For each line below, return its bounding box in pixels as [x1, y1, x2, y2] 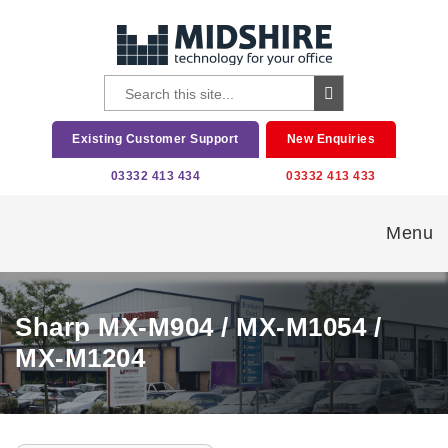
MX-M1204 [15, 343, 145, 373]
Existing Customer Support [72, 132, 239, 146]
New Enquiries [286, 132, 376, 146]
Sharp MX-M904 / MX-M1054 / [15, 312, 381, 342]
